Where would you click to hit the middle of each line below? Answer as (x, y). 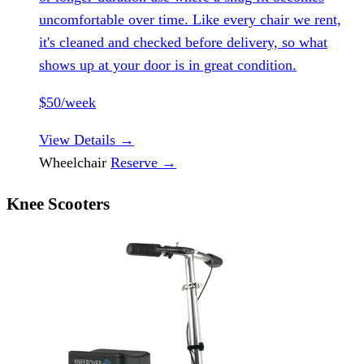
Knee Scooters (58, 204)
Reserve (136, 162)
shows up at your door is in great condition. (168, 65)
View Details (79, 139)
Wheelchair (75, 162)
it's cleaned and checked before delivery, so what (183, 42)
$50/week (67, 102)
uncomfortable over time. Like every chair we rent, (190, 19)
